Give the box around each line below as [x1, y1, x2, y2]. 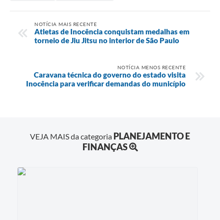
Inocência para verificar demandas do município [26, 79, 186, 88]
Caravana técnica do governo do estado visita [34, 70, 186, 79]
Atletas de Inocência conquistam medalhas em [34, 27, 190, 36]
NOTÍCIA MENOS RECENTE [117, 64, 186, 70]
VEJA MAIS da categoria [30, 132, 113, 141]
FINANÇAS [82, 141, 128, 153]
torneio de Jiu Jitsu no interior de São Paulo [34, 35, 179, 45]
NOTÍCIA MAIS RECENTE [34, 21, 97, 27]
